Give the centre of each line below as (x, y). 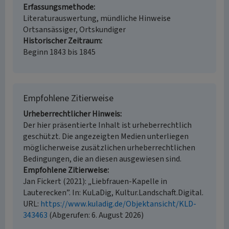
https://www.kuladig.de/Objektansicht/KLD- (118, 204)
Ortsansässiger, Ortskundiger (74, 30)
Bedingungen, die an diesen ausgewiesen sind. (102, 159)
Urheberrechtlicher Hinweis (72, 114)
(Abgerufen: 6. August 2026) (96, 215)
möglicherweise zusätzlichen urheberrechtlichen (109, 148)
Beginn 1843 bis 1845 (59, 52)
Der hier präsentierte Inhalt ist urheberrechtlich (107, 125)
